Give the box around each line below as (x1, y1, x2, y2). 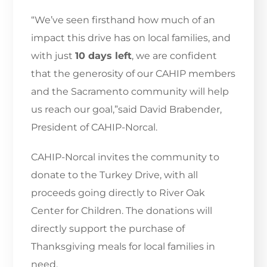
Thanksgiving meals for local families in (31, 241, 216, 253)
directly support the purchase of (31, 223, 185, 235)
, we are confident (132, 50, 218, 62)
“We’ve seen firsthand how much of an (31, 14, 216, 26)
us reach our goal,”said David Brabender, (31, 104, 222, 116)
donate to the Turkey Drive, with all (31, 169, 198, 181)
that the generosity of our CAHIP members (31, 68, 236, 80)
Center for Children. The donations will (31, 205, 213, 217)
